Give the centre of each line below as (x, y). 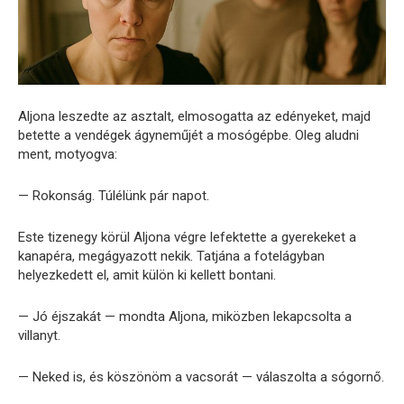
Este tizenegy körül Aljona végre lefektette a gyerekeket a (187, 238)
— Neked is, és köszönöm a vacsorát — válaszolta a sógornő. (201, 377)
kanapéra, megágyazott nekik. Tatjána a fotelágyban (171, 257)
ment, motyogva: (68, 155)
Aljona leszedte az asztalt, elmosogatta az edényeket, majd (194, 117)
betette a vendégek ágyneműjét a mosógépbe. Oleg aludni (188, 136)
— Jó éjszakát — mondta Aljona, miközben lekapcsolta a (185, 317)
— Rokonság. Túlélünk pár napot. (114, 196)
